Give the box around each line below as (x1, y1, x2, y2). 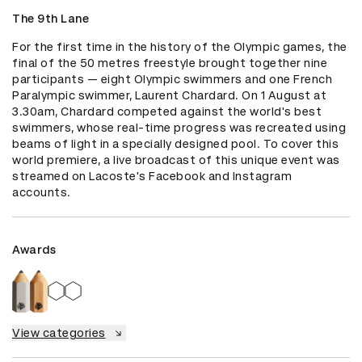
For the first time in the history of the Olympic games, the (12, 40, 347, 54)
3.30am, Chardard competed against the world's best (12, 105, 322, 119)
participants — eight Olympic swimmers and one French (12, 73, 332, 86)
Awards (12, 243, 56, 257)
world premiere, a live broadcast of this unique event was (12, 154, 340, 167)
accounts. (12, 186, 71, 200)
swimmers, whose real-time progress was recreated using (12, 121, 346, 135)
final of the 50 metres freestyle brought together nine (12, 57, 327, 70)
